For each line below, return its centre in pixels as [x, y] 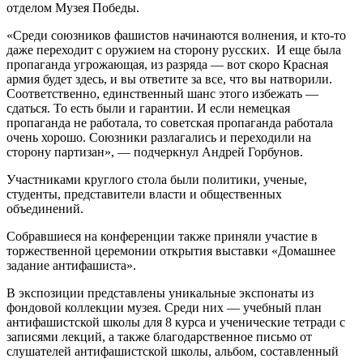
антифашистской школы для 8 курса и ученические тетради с [176, 322]
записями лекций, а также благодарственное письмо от [159, 336]
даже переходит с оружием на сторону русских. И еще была [174, 49]
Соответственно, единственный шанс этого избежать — [162, 93]
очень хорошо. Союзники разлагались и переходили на [159, 137]
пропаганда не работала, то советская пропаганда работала [170, 122]
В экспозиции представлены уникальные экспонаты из [160, 293]
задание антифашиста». [71, 265]
